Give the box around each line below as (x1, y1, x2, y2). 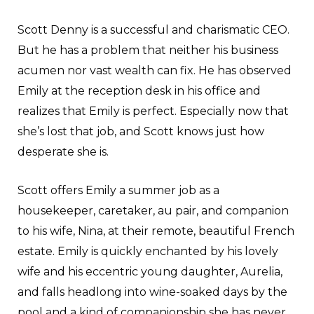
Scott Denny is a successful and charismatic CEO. (18, 22, 289, 36)
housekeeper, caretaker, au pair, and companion (18, 203, 289, 217)
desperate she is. (18, 144, 109, 158)
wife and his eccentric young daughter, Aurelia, (18, 264, 282, 278)
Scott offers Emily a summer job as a (18, 183, 219, 197)
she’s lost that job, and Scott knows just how (18, 124, 264, 138)
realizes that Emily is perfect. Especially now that (18, 104, 289, 118)
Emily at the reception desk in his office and (18, 83, 261, 97)
